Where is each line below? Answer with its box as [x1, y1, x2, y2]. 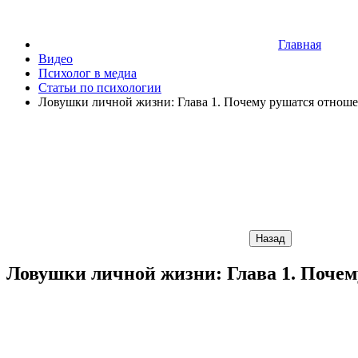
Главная [278, 38, 321, 51]
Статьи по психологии [38, 81, 161, 94]
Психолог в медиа [38, 66, 137, 80]
